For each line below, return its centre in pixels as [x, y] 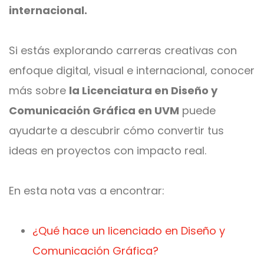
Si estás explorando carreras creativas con [123, 50]
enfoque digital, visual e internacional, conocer [132, 70]
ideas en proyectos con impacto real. [108, 151]
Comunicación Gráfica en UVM [94, 110]
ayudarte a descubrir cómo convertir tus [116, 131]
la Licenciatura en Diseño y [143, 90]
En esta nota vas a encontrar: [87, 191]
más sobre [39, 90]
